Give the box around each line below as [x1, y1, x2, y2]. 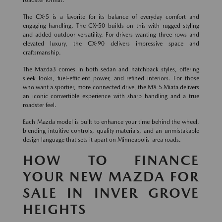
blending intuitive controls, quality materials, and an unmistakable [23, 127, 199, 135]
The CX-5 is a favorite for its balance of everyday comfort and [23, 13, 199, 21]
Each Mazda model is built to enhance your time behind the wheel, [23, 118, 199, 126]
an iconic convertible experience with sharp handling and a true [23, 93, 199, 100]
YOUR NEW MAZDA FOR [23, 168, 199, 185]
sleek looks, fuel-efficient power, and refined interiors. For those [23, 75, 199, 82]
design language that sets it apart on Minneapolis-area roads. [23, 136, 181, 144]
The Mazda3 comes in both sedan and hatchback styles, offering [23, 66, 199, 73]
